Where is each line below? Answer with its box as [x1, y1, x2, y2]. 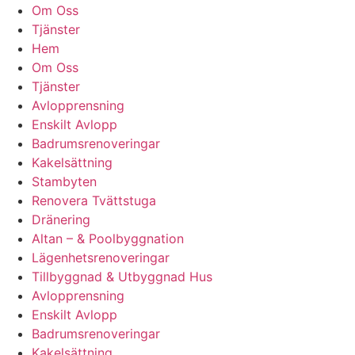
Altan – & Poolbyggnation [32, 230, 184, 246]
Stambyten [32, 173, 97, 189]
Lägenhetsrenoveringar [32, 249, 170, 265]
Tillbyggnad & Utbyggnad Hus [32, 268, 212, 284]
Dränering [32, 211, 90, 227]
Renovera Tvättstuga [32, 192, 156, 208]
